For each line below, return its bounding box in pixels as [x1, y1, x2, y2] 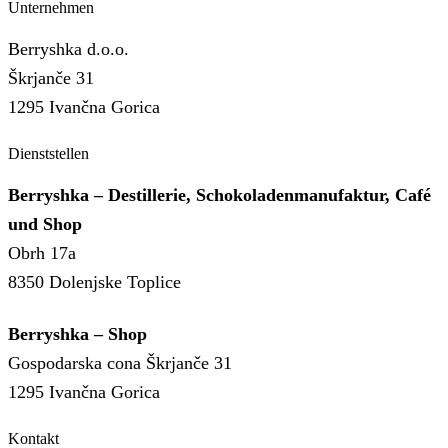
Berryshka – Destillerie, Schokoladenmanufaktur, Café [8, 185, 431, 206]
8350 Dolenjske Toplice [8, 272, 181, 293]
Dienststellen [8, 144, 89, 162]
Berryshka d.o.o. [8, 39, 129, 59]
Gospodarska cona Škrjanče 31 [8, 352, 232, 373]
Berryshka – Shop [8, 323, 147, 344]
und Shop [8, 214, 82, 235]
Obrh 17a [8, 243, 76, 264]
